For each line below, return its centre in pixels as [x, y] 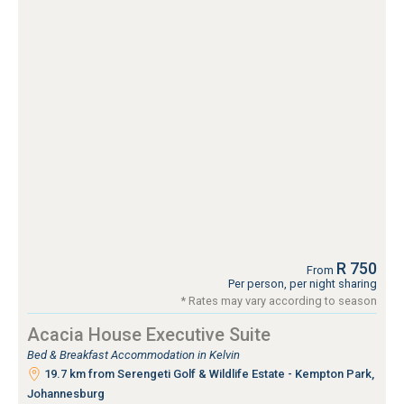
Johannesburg [66, 394]
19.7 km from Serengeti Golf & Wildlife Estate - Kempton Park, [208, 374]
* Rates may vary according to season [279, 301]
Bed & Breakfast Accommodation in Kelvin [133, 355]
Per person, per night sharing [303, 284]
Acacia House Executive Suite [149, 335]
